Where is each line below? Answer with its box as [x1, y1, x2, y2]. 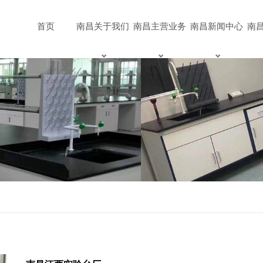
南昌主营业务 [133, 21, 186, 31]
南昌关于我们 [76, 21, 129, 31]
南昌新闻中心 [190, 21, 243, 31]
